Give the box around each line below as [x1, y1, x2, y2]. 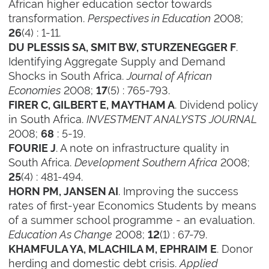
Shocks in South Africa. [8, 70, 127, 83]
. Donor [217, 243, 253, 256]
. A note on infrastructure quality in [56, 142, 230, 155]
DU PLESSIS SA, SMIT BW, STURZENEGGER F [8, 41, 237, 54]
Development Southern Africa [74, 156, 218, 169]
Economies [8, 84, 61, 97]
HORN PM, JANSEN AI [8, 186, 119, 198]
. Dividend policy [175, 98, 259, 112]
